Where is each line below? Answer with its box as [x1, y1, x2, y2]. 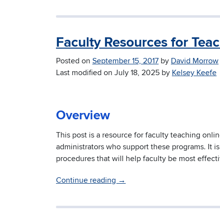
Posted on [56, 56, 92, 66]
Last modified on [56, 68, 114, 78]
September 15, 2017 [92, 56, 159, 66]
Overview [56, 108, 110, 124]
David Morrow [171, 56, 219, 66]
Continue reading [56, 175, 118, 186]
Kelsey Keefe [172, 68, 217, 78]
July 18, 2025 [114, 68, 160, 78]
